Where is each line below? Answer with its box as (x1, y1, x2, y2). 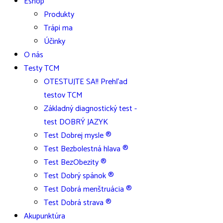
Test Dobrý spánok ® (44, 169, 114, 183)
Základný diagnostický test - (44, 102, 137, 115)
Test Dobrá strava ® (44, 196, 111, 210)
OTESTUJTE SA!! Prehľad (44, 75, 127, 89)
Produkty (44, 8, 74, 21)
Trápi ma (44, 21, 73, 35)
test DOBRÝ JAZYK (44, 115, 108, 129)
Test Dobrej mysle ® (44, 129, 111, 142)
